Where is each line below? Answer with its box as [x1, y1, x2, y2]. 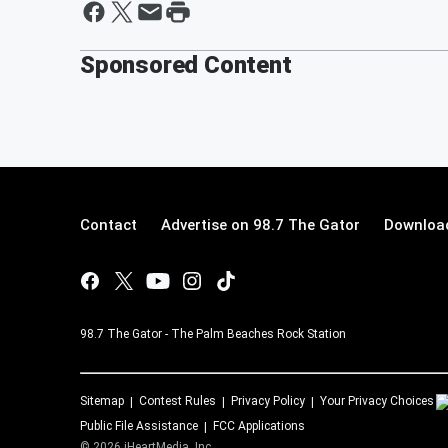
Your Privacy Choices [320, 393, 434, 408]
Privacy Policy [231, 393, 305, 408]
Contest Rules [139, 393, 216, 408]
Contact [80, 215, 137, 234]
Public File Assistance [80, 418, 198, 433]
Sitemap [80, 393, 124, 408]
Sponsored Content [80, 50, 292, 79]
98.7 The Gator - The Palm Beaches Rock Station [80, 326, 346, 341]
